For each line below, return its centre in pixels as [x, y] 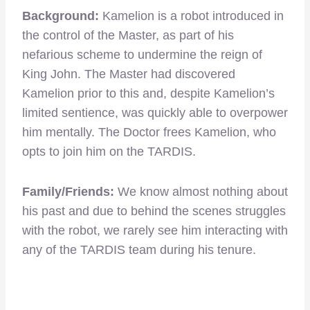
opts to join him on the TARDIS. [109, 152]
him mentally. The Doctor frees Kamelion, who [149, 133]
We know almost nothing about [203, 192]
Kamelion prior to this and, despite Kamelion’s [148, 94]
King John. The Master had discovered [129, 74]
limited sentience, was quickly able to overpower [155, 113]
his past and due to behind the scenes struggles [154, 211]
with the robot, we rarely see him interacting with [155, 231]
